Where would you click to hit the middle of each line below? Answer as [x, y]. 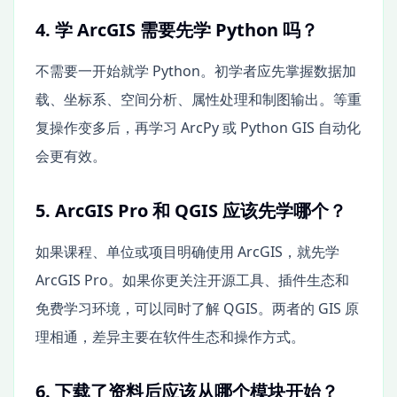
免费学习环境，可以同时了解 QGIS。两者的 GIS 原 [197, 308]
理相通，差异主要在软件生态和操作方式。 [170, 336]
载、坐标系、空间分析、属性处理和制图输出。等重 [198, 99]
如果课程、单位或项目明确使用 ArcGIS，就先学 [187, 251]
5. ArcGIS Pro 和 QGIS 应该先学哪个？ [191, 210]
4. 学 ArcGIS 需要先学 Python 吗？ [177, 29]
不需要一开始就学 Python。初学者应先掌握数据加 [196, 70]
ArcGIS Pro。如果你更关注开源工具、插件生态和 [192, 280]
